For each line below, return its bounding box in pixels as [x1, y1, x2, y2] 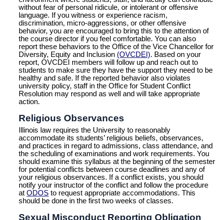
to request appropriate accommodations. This [49, 189, 196, 197]
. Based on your [150, 50, 201, 58]
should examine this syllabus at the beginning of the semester [19, 157, 216, 165]
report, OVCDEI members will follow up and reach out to [19, 58, 198, 66]
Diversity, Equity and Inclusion [19, 50, 117, 58]
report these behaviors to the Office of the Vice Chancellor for [19, 42, 214, 51]
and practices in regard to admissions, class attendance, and [19, 141, 213, 150]
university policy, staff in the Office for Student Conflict [19, 82, 191, 90]
